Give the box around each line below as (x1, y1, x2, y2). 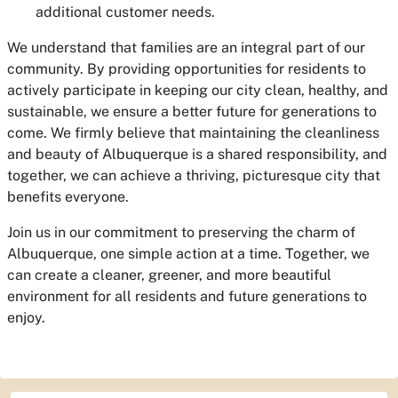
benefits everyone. (7, 188, 129, 205)
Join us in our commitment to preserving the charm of (7, 224, 355, 241)
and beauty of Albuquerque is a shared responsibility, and (7, 146, 387, 163)
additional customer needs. (36, 4, 215, 20)
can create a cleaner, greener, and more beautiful (7, 267, 331, 283)
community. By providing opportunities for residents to (7, 60, 366, 77)
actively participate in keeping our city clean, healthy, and (7, 82, 388, 99)
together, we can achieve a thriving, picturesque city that (7, 167, 380, 184)
